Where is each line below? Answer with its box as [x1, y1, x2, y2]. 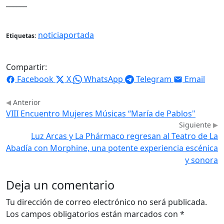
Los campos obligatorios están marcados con [6, 208, 180, 219]
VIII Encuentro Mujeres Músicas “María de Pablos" [6, 107, 195, 119]
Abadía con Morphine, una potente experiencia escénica [6, 142, 218, 153]
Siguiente [179, 119, 213, 129]
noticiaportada [38, 29, 94, 40]
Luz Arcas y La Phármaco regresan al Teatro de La [31, 130, 218, 141]
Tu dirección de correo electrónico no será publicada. [6, 196, 207, 207]
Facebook [17, 73, 53, 84]
